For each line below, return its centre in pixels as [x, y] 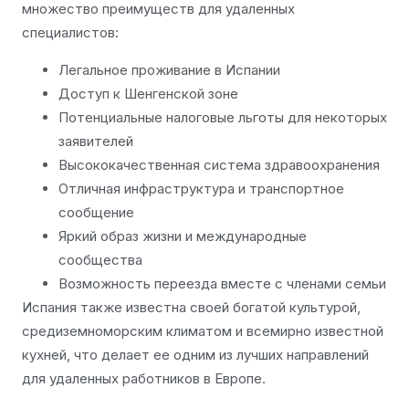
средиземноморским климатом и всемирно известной [203, 330]
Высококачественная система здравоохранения [219, 164]
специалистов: [70, 33]
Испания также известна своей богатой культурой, [191, 307]
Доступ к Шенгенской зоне [148, 93]
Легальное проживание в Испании [169, 69]
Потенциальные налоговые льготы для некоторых [223, 117]
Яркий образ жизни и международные [183, 236]
